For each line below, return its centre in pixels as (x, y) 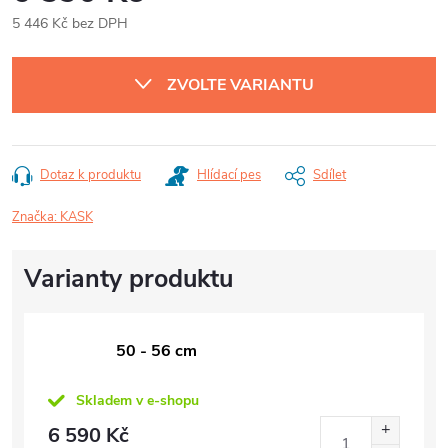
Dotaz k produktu (90, 175)
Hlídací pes (229, 175)
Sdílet (329, 175)
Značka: (36, 217)
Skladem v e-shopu (137, 400)
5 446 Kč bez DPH (70, 23)
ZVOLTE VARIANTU (240, 85)
